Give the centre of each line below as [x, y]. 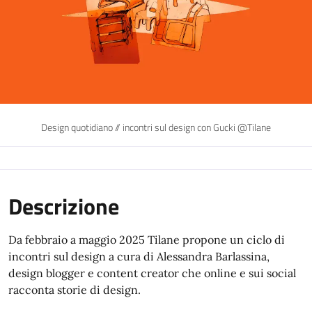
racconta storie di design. [75, 290]
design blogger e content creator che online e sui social [152, 273]
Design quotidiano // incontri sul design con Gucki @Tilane [156, 127]
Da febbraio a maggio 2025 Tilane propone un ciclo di [147, 240]
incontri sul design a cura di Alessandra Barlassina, [139, 256]
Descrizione [64, 206]
